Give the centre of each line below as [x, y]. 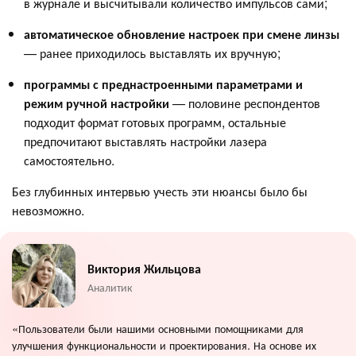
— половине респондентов [245, 103]
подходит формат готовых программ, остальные [155, 122]
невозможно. [48, 211]
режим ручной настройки [97, 103]
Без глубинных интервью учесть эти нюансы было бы [160, 192]
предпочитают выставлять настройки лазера [145, 141]
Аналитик [110, 287]
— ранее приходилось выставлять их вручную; [152, 53]
